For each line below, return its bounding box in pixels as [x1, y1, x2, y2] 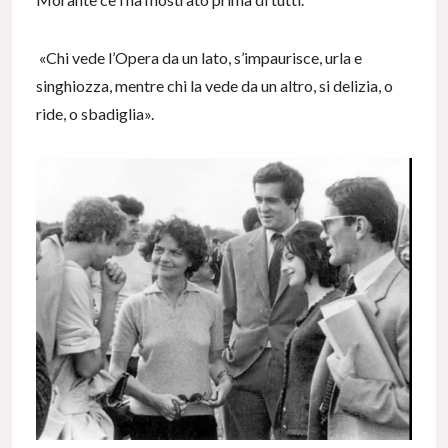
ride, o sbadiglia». [36, 104, 154, 124]
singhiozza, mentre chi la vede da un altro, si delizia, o [36, 76, 393, 96]
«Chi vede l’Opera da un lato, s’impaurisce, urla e [36, 48, 362, 68]
